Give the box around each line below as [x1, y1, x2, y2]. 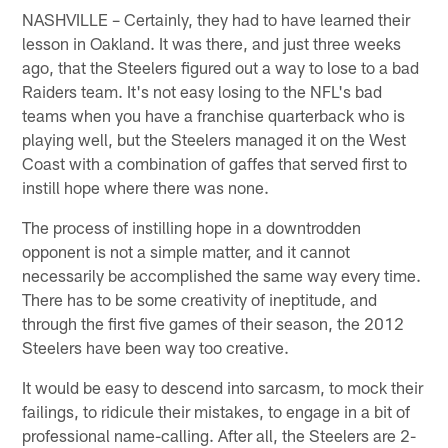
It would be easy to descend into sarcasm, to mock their [22, 376, 424, 397]
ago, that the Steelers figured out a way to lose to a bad [22, 56, 420, 77]
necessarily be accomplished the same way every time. [22, 264, 422, 285]
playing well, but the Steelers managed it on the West [22, 128, 407, 149]
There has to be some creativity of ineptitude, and [22, 288, 378, 309]
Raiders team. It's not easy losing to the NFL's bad [22, 80, 383, 101]
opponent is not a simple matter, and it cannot [22, 240, 351, 261]
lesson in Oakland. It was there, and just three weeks [22, 32, 402, 53]
